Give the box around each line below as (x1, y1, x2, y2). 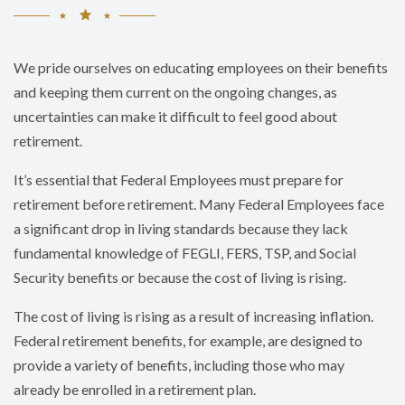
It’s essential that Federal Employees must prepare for (14, 171, 344, 189)
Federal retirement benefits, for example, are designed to (14, 332, 363, 350)
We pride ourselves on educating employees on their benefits (14, 59, 388, 77)
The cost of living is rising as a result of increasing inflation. (14, 307, 373, 325)
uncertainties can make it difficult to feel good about (14, 108, 337, 126)
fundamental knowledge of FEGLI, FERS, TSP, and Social (14, 244, 356, 262)
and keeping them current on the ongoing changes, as (14, 83, 337, 101)
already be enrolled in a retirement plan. (14, 381, 256, 399)
